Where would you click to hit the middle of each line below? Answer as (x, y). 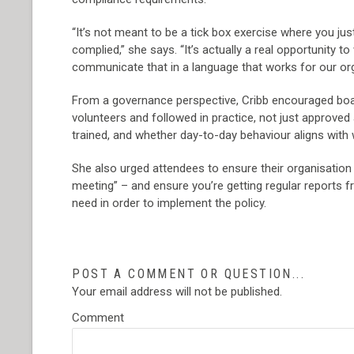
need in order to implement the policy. (169, 203)
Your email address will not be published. (177, 292)
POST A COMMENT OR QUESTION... (188, 274)
